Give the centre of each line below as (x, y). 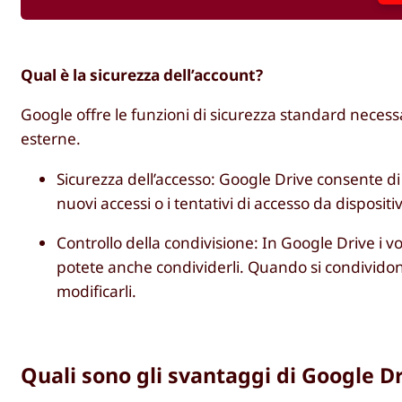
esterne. (51, 139)
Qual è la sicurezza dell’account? (142, 75)
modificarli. (97, 291)
